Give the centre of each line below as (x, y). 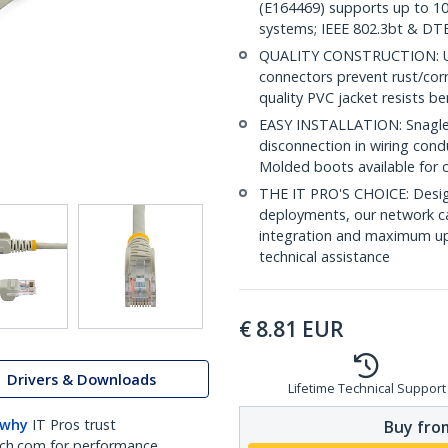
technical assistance (324, 256)
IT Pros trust (74, 424)
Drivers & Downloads (81, 379)
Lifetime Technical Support (366, 388)
